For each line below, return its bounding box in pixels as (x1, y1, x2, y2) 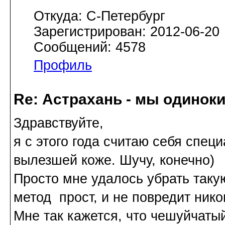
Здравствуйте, (14, 116, 103, 131)
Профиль (34, 57, 92, 73)
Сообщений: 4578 (34, 39, 146, 55)
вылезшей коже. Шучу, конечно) (14, 153, 214, 168)
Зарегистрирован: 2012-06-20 (34, 24, 219, 39)
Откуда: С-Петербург (34, 8, 165, 24)
